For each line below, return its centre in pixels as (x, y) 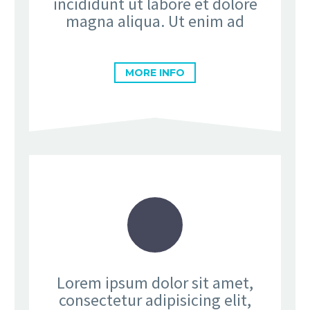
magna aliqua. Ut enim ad (155, 21)
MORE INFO (155, 72)
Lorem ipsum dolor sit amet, (155, 282)
